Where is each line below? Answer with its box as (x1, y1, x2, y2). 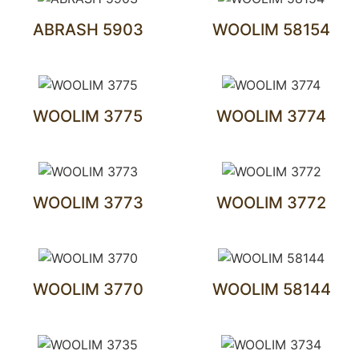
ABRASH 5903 (32, 20, 143, 39)
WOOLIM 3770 (32, 280, 143, 299)
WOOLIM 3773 (32, 193, 143, 212)
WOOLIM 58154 (212, 20, 330, 39)
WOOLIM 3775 (33, 107, 143, 126)
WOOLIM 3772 (216, 193, 326, 212)
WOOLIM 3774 (216, 107, 326, 126)
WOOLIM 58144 (212, 280, 331, 299)
